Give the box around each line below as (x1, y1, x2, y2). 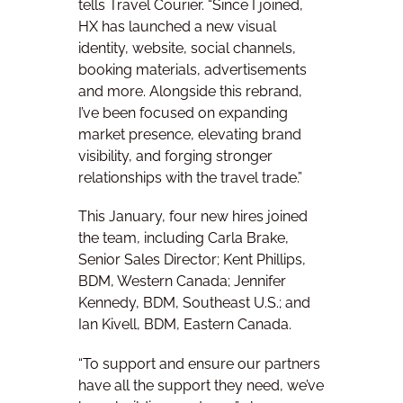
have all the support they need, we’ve (78, 376, 324, 394)
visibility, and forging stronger (78, 148, 273, 166)
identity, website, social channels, (78, 40, 296, 58)
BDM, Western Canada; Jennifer (78, 273, 286, 291)
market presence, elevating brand (78, 126, 301, 144)
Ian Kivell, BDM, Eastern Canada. (78, 316, 291, 334)
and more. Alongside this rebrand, (78, 83, 302, 101)
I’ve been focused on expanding (78, 104, 288, 122)
